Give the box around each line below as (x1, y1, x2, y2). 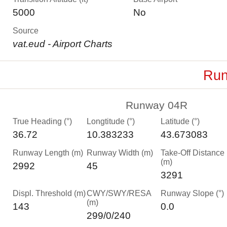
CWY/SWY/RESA (87, 189, 151, 198)
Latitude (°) (161, 117, 200, 126)
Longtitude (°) (87, 117, 135, 126)
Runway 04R (126, 99, 187, 111)
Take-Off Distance (161, 148, 224, 157)
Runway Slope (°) (161, 189, 224, 198)
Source (13, 26, 39, 35)
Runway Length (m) (13, 148, 83, 157)
